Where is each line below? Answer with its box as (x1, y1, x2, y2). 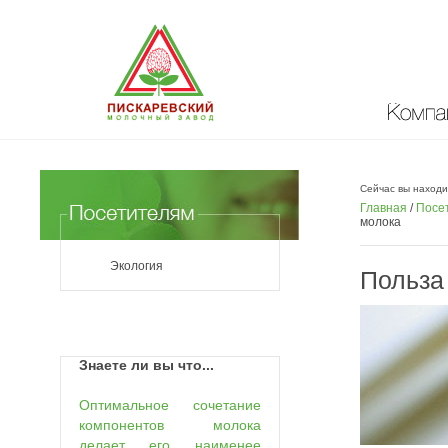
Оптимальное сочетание (79, 396, 261, 413)
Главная (360, 201, 407, 215)
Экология (110, 259, 163, 273)
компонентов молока (79, 416, 261, 433)
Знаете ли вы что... (79, 357, 214, 373)
